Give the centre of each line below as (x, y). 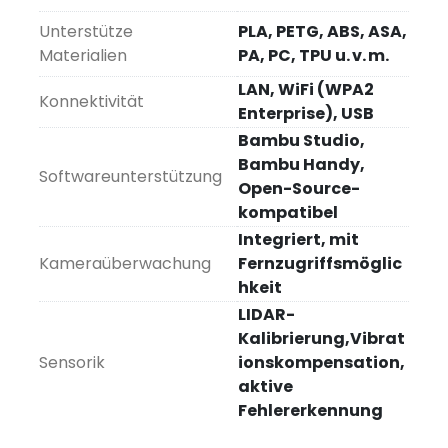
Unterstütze (86, 32)
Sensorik (72, 363)
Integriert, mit (298, 240)
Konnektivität (91, 102)
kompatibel (288, 213)
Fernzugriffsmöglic (320, 264)
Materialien (83, 56)
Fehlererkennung (310, 411)
